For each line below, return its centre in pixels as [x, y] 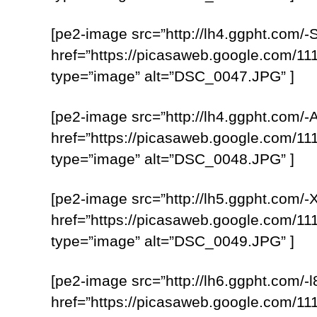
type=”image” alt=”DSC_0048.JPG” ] [173, 158]
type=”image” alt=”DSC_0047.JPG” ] [173, 76]
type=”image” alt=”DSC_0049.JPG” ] [173, 241]
